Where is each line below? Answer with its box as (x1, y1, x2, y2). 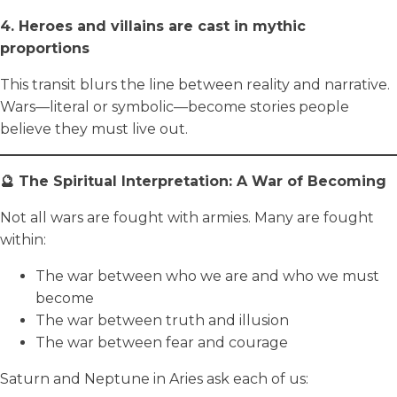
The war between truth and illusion (35, 311, 289, 329)
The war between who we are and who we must (35, 267, 379, 284)
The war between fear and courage (35, 333, 288, 351)
